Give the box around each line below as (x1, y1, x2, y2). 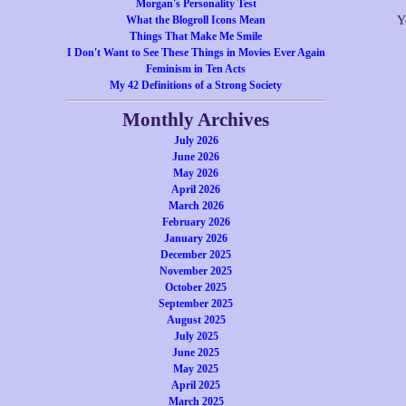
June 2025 (172, 346, 219, 359)
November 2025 (159, 265, 232, 277)
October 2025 (165, 281, 227, 294)
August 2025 (166, 314, 226, 326)
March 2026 (168, 199, 224, 212)
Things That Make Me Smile (130, 30, 262, 43)
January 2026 (164, 232, 227, 245)
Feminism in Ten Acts (146, 63, 246, 75)
